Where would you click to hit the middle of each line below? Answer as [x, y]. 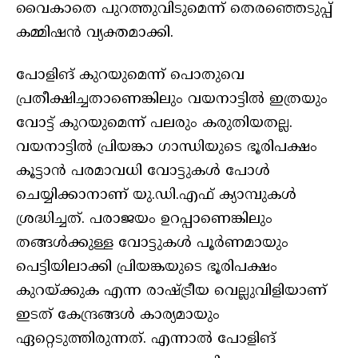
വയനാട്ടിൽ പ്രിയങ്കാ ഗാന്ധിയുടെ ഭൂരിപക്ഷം [167, 148]
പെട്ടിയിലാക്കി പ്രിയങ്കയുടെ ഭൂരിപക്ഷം [147, 268]
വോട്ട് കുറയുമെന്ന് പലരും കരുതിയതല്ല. [154, 124]
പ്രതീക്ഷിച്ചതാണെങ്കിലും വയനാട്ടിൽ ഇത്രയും [172, 100]
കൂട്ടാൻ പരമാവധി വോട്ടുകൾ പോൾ [143, 172]
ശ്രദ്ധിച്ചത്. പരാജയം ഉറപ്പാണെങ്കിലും [144, 220]
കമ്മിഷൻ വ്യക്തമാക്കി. [95, 34]
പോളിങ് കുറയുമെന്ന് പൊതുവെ [130, 76]
